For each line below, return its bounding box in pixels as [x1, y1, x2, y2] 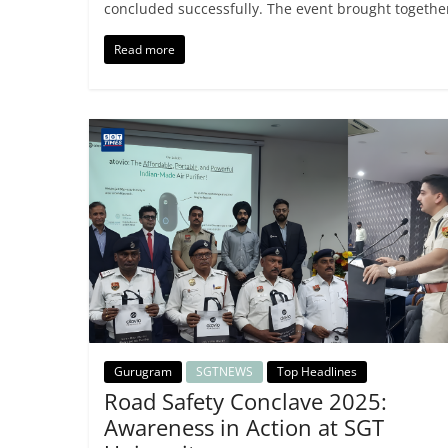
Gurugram [113, 363, 172, 381]
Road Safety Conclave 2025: [103, 386, 387, 417]
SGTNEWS [195, 363, 253, 381]
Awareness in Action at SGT [103, 412, 384, 443]
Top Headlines [276, 363, 357, 381]
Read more [113, 40, 175, 58]
